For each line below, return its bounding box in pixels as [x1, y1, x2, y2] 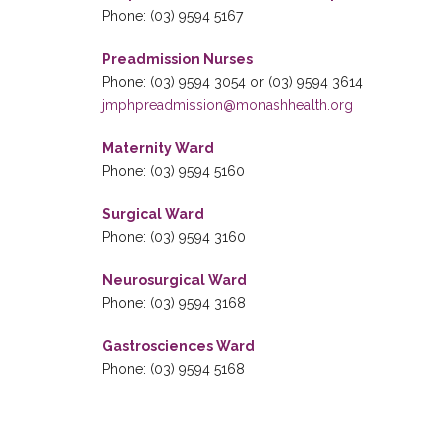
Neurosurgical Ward [102, 272, 250, 288]
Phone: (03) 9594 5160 [102, 163, 245, 179]
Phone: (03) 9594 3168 [102, 295, 246, 311]
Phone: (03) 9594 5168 [102, 361, 245, 377]
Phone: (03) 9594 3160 [102, 229, 246, 245]
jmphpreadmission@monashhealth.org [102, 97, 353, 113]
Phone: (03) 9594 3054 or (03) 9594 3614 [102, 74, 363, 90]
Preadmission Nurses [102, 51, 253, 67]
